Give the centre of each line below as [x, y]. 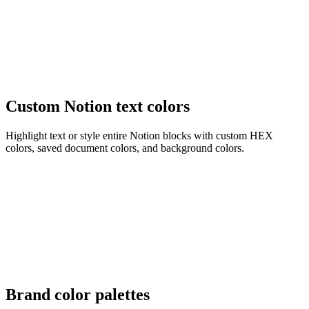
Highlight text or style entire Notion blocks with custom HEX [139, 135]
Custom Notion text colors [98, 106]
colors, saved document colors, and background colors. [125, 148]
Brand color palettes [78, 294]
